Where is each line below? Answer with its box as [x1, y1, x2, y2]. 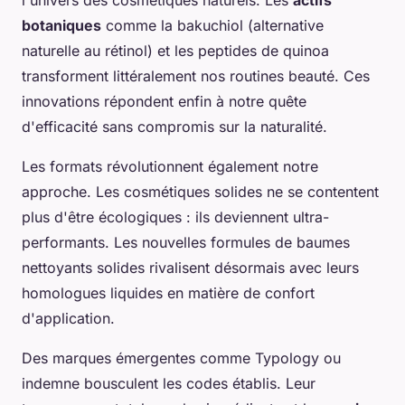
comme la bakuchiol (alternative [101, 16, 324, 35]
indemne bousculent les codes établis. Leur [22, 374, 316, 393]
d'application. [22, 309, 115, 328]
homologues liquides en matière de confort [22, 284, 315, 303]
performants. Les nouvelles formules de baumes [22, 233, 350, 252]
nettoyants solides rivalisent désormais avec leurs [22, 259, 359, 278]
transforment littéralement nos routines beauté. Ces [22, 67, 370, 86]
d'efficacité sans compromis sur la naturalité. [22, 118, 327, 137]
